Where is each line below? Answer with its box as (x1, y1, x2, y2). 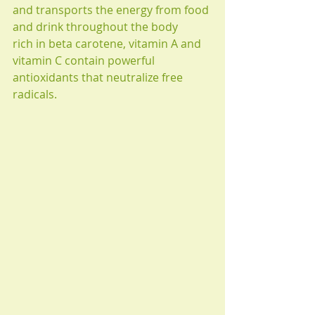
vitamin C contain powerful (13, 53, 157, 69)
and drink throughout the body (13, 19, 178, 35)
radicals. (13, 86, 57, 103)
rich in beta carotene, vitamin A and (13, 36, 204, 52)
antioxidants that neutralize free (13, 70, 186, 86)
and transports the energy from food (13, 2, 212, 18)
